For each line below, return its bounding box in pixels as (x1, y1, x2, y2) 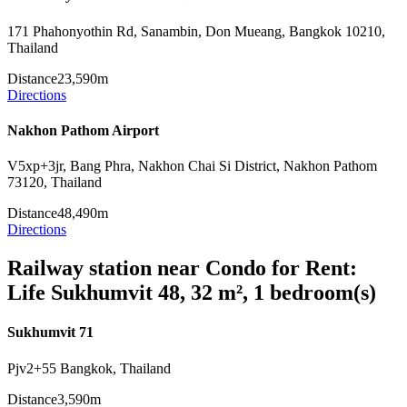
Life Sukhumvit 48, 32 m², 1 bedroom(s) (7, 281, 376, 305)
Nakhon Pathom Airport (7, 122, 159, 138)
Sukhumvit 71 (7, 324, 94, 341)
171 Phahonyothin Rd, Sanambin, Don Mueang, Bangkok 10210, (7, 23, 385, 39)
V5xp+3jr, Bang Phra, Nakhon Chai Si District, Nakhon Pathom (7, 158, 377, 174)
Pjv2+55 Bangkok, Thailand (7, 360, 171, 376)
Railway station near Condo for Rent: (7, 256, 357, 281)
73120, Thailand (7, 174, 102, 191)
